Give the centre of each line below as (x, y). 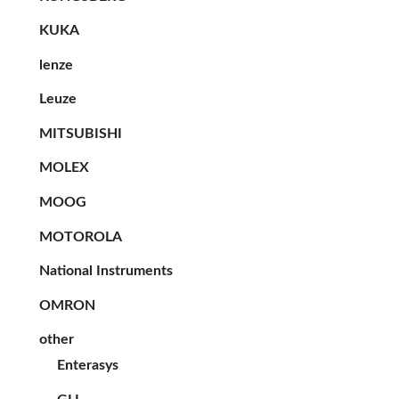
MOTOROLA (81, 236)
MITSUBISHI (81, 133)
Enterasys (88, 366)
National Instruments (106, 271)
